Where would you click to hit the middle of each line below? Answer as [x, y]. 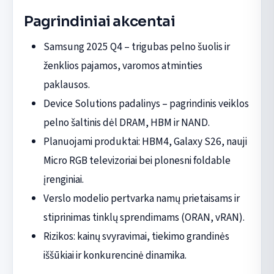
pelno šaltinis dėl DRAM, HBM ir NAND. [126, 122]
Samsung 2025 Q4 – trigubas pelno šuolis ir [136, 46]
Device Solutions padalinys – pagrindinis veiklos [146, 103]
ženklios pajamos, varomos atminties [123, 65]
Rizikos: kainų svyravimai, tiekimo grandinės [136, 236]
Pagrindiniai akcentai [99, 22]
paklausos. [66, 84]
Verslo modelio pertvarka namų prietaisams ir [141, 198]
